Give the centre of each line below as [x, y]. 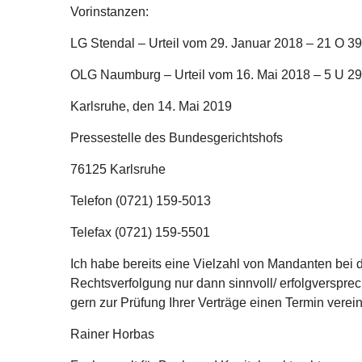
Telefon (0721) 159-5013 [141, 201]
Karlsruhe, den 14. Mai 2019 [151, 106]
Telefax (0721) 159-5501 [140, 232]
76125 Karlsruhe [118, 169]
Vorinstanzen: [109, 12]
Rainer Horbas [112, 334]
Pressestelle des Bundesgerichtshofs [177, 138]
